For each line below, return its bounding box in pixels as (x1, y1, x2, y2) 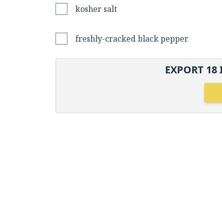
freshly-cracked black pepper (75, 33, 188, 44)
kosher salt (75, 3, 117, 14)
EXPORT (165, 63, 206, 76)
